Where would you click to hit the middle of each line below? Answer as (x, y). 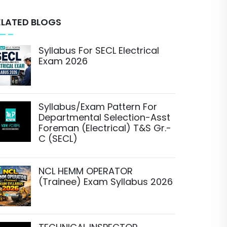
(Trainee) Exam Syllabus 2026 (106, 182)
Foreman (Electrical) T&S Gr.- (105, 128)
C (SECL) (58, 139)
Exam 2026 (63, 61)
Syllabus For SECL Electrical (99, 50)
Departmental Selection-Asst (104, 117)
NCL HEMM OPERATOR (86, 171)
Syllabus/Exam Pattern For (98, 107)
